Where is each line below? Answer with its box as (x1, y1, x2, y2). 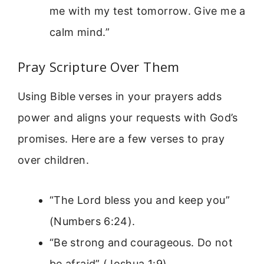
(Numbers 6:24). (49, 214, 136, 227)
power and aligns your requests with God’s (18, 111, 238, 124)
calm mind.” (49, 25, 110, 38)
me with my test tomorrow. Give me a (49, 4, 246, 17)
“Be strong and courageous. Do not (49, 236, 233, 249)
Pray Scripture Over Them (18, 57, 180, 75)
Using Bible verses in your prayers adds (18, 90, 222, 103)
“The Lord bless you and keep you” (49, 193, 230, 206)
